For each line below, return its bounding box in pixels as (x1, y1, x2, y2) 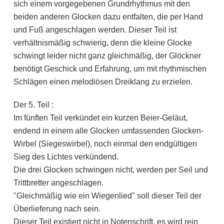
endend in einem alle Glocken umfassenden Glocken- (13, 126, 203, 135)
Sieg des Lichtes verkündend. (13, 152, 118, 161)
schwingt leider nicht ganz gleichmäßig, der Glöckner (13, 51, 201, 60)
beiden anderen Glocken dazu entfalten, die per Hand (13, 12, 203, 21)
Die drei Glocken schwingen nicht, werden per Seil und (13, 165, 208, 174)
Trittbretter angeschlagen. (13, 178, 103, 187)
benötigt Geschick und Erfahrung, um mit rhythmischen (13, 64, 206, 73)
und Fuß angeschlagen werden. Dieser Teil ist (13, 25, 176, 34)
